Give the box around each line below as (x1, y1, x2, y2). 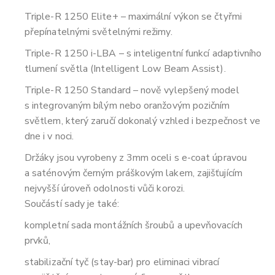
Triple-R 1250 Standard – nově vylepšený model (25, 83, 239, 97)
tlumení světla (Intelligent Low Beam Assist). (25, 61, 226, 76)
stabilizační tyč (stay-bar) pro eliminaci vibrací (25, 255, 219, 269)
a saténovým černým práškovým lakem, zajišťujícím (25, 166, 242, 180)
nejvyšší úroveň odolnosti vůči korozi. (25, 181, 185, 195)
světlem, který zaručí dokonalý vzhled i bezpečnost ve (25, 114, 261, 128)
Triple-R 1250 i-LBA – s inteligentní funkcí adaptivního (25, 46, 262, 60)
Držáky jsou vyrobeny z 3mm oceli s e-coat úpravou (25, 150, 247, 165)
